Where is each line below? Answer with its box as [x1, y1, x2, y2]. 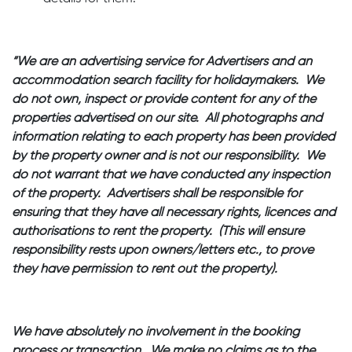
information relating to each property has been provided [12, 131, 335, 144]
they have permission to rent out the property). [12, 263, 277, 276]
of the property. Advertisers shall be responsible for [12, 188, 302, 200]
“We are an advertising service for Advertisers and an [12, 56, 312, 68]
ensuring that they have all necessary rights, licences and [12, 207, 335, 219]
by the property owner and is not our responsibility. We [12, 150, 324, 163]
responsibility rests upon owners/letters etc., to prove [12, 244, 313, 257]
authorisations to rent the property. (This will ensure [12, 225, 304, 238]
